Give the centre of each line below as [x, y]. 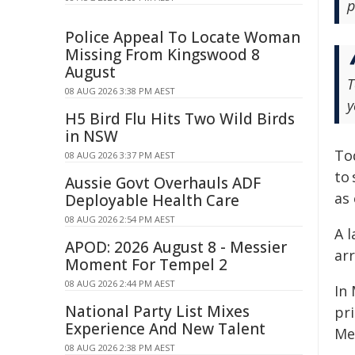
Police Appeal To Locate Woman [183, 37]
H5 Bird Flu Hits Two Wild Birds [180, 119]
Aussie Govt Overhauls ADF [163, 183]
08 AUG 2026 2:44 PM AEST [120, 283]
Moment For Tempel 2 [146, 265]
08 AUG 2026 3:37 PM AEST [120, 155]
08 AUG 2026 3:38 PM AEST [120, 91]
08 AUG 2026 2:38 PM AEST [120, 347]
